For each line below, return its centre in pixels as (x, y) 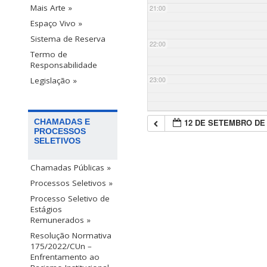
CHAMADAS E (62, 122)
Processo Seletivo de (70, 199)
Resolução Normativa (71, 236)
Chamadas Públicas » (71, 168)
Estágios (46, 209)
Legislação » (54, 81)
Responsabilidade (64, 65)
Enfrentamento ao (65, 257)
